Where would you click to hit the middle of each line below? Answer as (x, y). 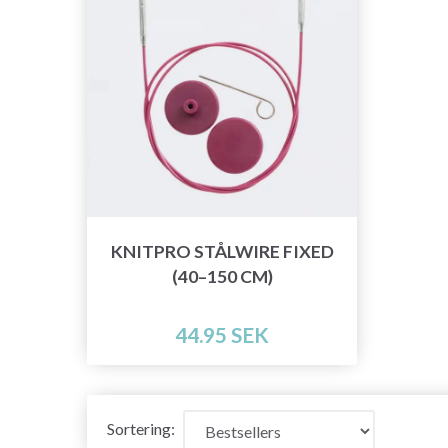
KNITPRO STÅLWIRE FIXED (222, 252)
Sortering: (141, 429)
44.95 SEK (222, 335)
